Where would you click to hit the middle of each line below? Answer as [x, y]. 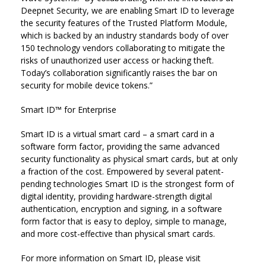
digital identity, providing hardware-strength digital [116, 196]
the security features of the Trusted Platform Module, [124, 23]
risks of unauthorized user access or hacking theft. [117, 60]
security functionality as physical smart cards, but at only [129, 159]
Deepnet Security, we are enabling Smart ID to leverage [128, 10]
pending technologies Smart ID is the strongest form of [127, 184]
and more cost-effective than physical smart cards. [118, 234]
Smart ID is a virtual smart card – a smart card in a [118, 134]
